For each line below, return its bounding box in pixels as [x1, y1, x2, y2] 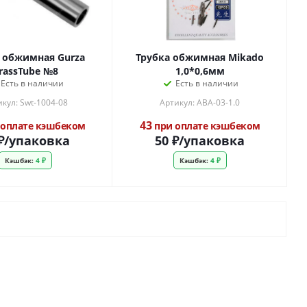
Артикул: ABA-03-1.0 [160, 97, 240, 108]
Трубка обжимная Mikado [136, 51, 264, 64]
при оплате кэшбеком [151, 119, 260, 132]
